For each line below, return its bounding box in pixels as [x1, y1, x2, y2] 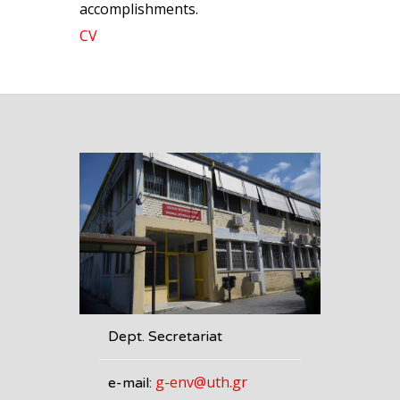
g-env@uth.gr [154, 371, 247, 392]
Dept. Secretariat [107, 327, 222, 346]
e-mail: [107, 373, 155, 392]
